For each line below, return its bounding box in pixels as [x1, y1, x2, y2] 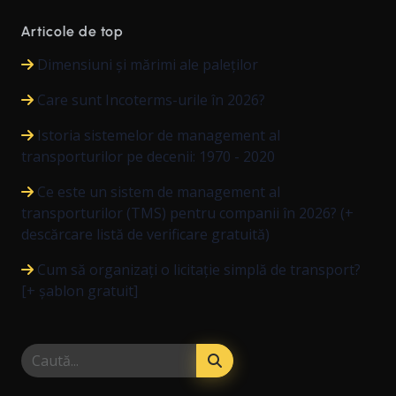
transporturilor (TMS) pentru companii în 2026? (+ [21, 202, 354, 223]
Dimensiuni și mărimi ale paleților [37, 54, 258, 74]
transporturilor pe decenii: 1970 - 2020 [21, 146, 275, 166]
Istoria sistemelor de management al [37, 125, 280, 145]
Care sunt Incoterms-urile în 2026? [37, 89, 265, 110]
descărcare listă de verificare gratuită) [21, 224, 270, 244]
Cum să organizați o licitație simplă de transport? [37, 259, 361, 279]
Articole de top [21, 22, 125, 40]
